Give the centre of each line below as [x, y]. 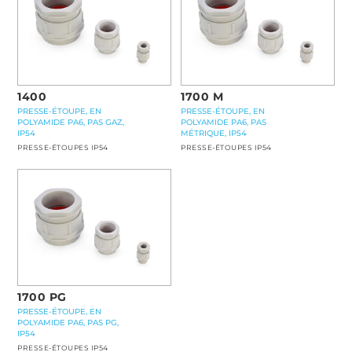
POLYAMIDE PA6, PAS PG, [68, 323]
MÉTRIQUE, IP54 [214, 133]
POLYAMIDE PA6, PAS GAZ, [71, 122]
